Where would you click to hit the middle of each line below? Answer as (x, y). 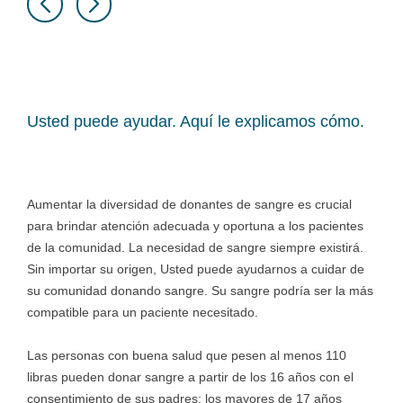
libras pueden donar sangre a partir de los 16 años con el (190, 377)
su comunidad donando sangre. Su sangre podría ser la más (200, 291)
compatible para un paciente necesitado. (143, 312)
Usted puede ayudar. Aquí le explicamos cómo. (196, 121)
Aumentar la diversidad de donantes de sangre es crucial (189, 204)
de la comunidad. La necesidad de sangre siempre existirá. (195, 247)
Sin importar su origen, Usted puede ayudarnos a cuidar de (196, 269)
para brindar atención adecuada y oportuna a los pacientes (195, 226)
